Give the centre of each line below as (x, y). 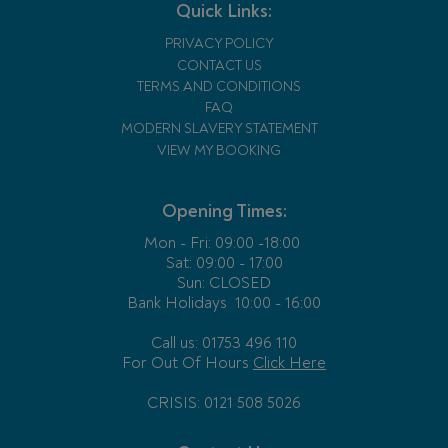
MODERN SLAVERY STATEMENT (219, 129)
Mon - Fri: (177, 242)
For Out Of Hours (187, 362)
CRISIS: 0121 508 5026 (224, 402)
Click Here (289, 362)
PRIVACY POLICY (219, 44)
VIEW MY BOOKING (219, 150)
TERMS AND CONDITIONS (219, 86)
